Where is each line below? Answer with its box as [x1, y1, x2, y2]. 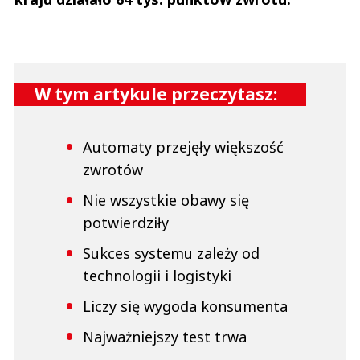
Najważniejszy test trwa [83, 327, 247, 347]
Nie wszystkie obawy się [83, 190, 249, 211]
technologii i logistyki [83, 266, 231, 286]
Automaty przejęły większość [83, 137, 284, 157]
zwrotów [83, 160, 143, 180]
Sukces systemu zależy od [83, 243, 260, 264]
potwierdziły [83, 213, 169, 233]
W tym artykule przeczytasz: [35, 83, 277, 106]
